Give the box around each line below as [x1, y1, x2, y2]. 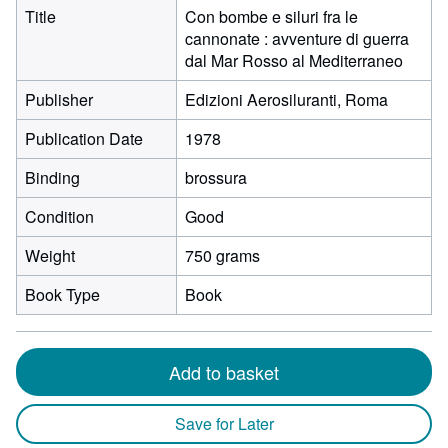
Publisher [25, 88, 93, 111]
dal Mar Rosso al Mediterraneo [185, 49, 403, 72]
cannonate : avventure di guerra [185, 27, 409, 50]
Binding [25, 166, 80, 189]
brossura [185, 166, 247, 189]
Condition [25, 205, 94, 228]
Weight [25, 244, 75, 267]
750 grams [185, 244, 260, 267]
